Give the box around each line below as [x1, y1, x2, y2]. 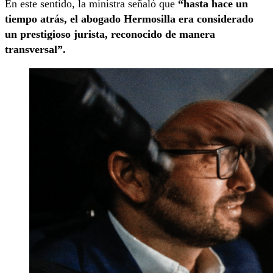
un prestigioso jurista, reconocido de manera [5, 27, 215, 40]
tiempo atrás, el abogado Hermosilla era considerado [5, 12, 253, 25]
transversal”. [5, 43, 66, 55]
